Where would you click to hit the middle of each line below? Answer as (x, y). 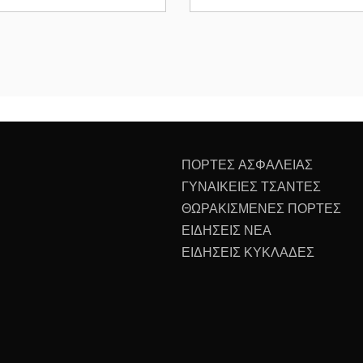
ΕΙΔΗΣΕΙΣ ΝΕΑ (226, 230)
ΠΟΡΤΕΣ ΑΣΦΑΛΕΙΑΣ (247, 164)
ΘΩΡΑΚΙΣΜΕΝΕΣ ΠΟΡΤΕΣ (261, 208)
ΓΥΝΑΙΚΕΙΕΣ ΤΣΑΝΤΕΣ (251, 186)
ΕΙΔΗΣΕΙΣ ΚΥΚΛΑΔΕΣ (248, 252)
